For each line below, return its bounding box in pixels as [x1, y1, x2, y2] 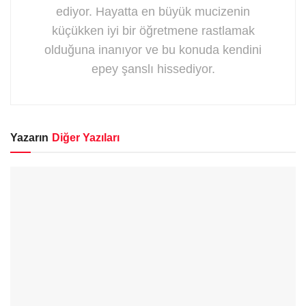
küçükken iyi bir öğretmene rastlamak [51, 23, 255, 38]
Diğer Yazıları [52, 131, 120, 143]
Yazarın [10, 131, 48, 143]
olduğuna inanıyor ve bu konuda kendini [44, 42, 262, 57]
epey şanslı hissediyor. [91, 61, 215, 76]
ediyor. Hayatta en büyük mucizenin [56, 4, 250, 18]
